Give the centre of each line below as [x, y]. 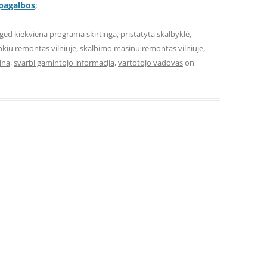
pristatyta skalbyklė [155, 34]
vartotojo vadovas [150, 63]
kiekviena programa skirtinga [66, 34]
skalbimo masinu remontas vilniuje [142, 48]
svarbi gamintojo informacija [64, 63]
